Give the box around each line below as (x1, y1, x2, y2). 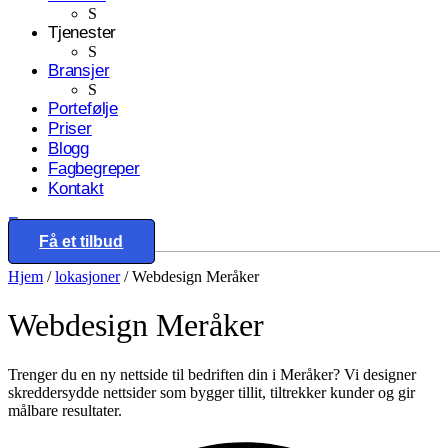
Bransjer (48, 61, 110, 80)
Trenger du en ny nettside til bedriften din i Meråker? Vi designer (8, 365, 416, 383)
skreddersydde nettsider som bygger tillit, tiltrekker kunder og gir (8, 383, 415, 401)
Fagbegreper (48, 159, 140, 178)
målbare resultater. (8, 401, 122, 419)
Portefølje (48, 99, 118, 118)
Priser (48, 119, 92, 138)
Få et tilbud (39, 233, 124, 250)
